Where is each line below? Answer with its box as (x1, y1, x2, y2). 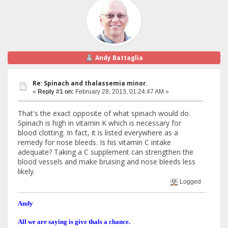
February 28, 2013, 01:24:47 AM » (74, 88, 169, 96)
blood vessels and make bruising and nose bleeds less (18, 156, 195, 166)
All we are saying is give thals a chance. (18, 217, 130, 225)
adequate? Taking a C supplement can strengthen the (18, 147, 193, 157)
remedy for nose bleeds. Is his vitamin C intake (18, 137, 171, 147)
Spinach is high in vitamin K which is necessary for (18, 118, 181, 128)
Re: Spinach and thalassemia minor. (33, 79, 147, 88)
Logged (178, 178, 202, 186)
